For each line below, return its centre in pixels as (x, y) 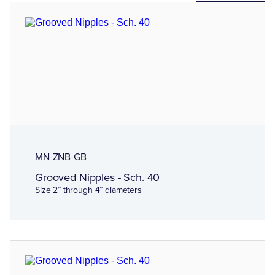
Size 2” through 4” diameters (88, 190)
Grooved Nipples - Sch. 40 (98, 177)
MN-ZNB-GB (61, 157)
